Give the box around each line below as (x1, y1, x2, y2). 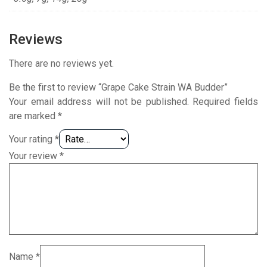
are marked (9, 110, 58, 122)
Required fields (193, 95, 258, 107)
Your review (9, 150, 60, 162)
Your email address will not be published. (9, 95, 189, 107)
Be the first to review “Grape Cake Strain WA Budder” (9, 81, 228, 93)
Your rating (9, 133, 55, 145)
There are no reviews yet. (9, 57, 114, 69)
